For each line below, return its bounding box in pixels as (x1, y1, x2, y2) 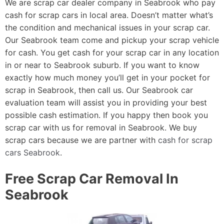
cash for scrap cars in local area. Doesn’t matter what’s (5, 10, 213, 20)
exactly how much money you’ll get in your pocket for (5, 72, 210, 83)
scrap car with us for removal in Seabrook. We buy (5, 122, 197, 133)
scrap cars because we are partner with (5, 135, 158, 145)
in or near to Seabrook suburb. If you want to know (5, 60, 199, 70)
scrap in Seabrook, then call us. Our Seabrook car (5, 85, 193, 95)
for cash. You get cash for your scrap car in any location (5, 47, 219, 58)
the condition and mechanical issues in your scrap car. (5, 22, 210, 33)
